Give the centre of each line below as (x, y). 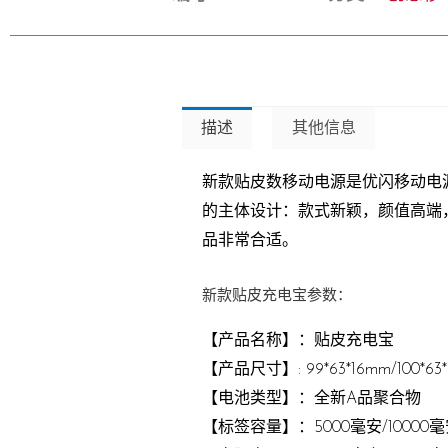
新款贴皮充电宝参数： (277, 294)
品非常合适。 (250, 240)
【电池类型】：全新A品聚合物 (311, 399)
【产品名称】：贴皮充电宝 (298, 341)
